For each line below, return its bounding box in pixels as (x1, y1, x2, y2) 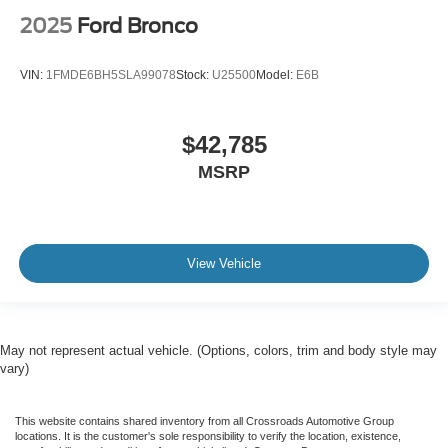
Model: (256, 68, 296, 83)
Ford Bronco (77, 13, 198, 38)
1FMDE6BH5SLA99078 (46, 68, 176, 83)
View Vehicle (187, 256, 261, 272)
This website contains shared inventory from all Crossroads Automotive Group (15, 414, 394, 427)
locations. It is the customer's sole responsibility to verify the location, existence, (15, 429, 401, 442)
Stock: (176, 68, 212, 83)
